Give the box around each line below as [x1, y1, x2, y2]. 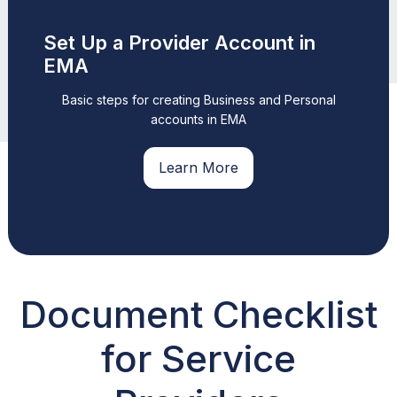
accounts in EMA [151, 112, 246, 128]
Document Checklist [19, 292, 378, 338]
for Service [101, 336, 296, 382]
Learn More [159, 159, 238, 177]
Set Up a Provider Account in [43, 31, 315, 55]
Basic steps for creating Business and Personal [61, 92, 336, 108]
